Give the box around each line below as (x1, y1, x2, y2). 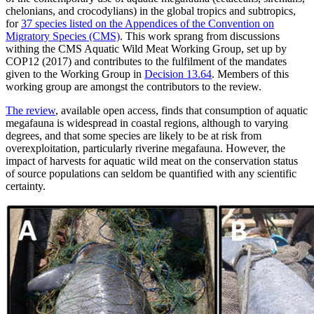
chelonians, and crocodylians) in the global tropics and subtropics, (6, 4, 296, 17)
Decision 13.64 (144, 67, 212, 80)
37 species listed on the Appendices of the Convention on (21, 17, 274, 29)
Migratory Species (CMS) (6, 29, 120, 42)
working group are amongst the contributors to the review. (6, 80, 264, 93)
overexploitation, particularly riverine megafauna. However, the (6, 142, 285, 154)
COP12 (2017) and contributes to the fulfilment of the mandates (6, 55, 287, 67)
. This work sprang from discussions (120, 29, 280, 42)
